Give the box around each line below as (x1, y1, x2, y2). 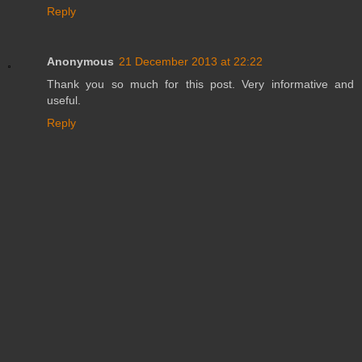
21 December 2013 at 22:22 (119, 54, 263, 68)
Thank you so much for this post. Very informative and (47, 77, 354, 90)
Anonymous (47, 54, 114, 68)
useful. (47, 93, 81, 107)
